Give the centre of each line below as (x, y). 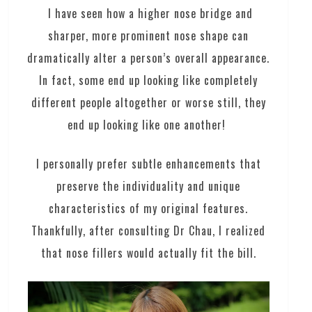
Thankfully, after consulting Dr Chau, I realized (149, 230)
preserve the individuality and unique (149, 186)
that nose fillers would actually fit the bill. (148, 252)
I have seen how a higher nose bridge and (148, 13)
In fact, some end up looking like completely (149, 80)
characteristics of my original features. (149, 208)
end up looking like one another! (149, 124)
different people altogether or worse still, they (148, 102)
